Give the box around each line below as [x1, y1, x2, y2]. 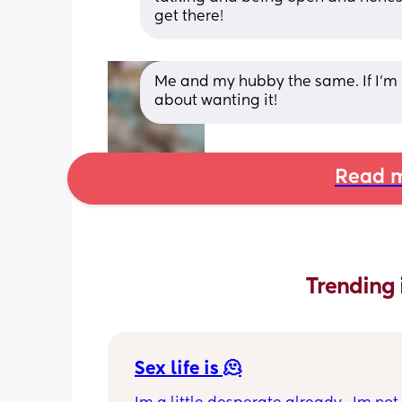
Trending [306, 275, 399, 298]
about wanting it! [154, 93, 277, 109]
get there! [154, 9, 223, 24]
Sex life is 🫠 [135, 360, 241, 379]
